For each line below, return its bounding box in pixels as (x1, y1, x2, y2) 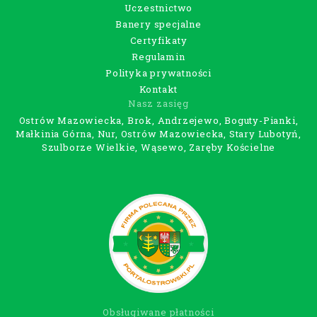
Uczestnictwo (124, 1, 193, 15)
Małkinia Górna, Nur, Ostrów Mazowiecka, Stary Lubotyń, (15, 127, 302, 141)
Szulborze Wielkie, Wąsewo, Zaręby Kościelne (41, 141, 276, 154)
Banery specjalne (115, 17, 202, 30)
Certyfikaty (129, 33, 188, 47)
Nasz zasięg (128, 97, 189, 110)
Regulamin (132, 50, 185, 63)
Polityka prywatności (105, 66, 212, 79)
